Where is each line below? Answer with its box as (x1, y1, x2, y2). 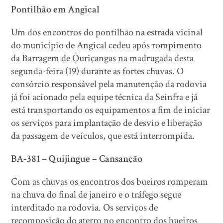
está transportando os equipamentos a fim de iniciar (11, 104, 211, 116)
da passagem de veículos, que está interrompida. (11, 129, 195, 142)
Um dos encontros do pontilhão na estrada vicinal (11, 26, 203, 39)
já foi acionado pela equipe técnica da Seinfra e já (11, 91, 198, 104)
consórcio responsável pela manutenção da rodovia (11, 78, 207, 91)
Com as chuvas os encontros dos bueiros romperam (11, 175, 209, 188)
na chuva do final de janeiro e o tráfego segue (11, 188, 182, 201)
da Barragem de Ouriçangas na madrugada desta (11, 52, 194, 65)
